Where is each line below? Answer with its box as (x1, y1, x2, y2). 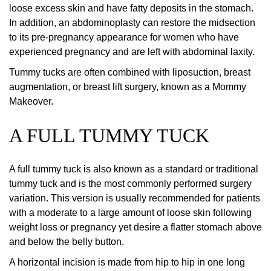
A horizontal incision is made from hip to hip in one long (9, 257, 245, 268)
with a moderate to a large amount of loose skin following (9, 207, 252, 218)
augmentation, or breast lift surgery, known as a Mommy (9, 82, 246, 93)
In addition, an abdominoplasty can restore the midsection (9, 18, 255, 28)
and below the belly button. (9, 237, 124, 247)
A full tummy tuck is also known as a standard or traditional (9, 164, 258, 175)
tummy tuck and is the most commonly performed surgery (9, 178, 252, 189)
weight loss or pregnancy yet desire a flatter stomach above (9, 222, 262, 233)
